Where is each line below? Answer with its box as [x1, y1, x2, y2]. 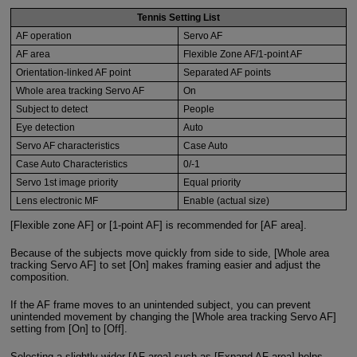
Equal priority [182, 177, 241, 187]
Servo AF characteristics [15, 140, 120, 151]
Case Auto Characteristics [15, 159, 127, 169]
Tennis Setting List [136, 12, 220, 22]
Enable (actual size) [182, 195, 269, 206]
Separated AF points [182, 67, 271, 77]
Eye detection [15, 122, 75, 132]
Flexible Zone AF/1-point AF [182, 49, 302, 59]
